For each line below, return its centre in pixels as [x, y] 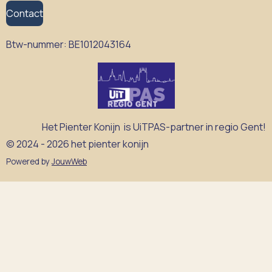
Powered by [29, 162]
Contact [25, 13]
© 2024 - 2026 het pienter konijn [77, 144]
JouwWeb [69, 162]
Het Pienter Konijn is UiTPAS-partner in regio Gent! [154, 127]
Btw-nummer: [37, 44]
